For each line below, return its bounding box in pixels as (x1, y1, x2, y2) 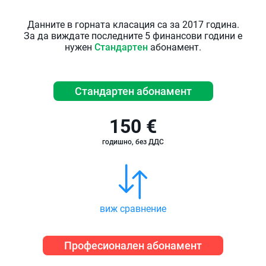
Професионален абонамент (64, 239, 202, 252)
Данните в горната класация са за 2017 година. (27, 18, 239, 30)
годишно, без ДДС (102, 137, 164, 146)
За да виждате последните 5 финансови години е (24, 30, 242, 42)
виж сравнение (100, 202, 166, 214)
